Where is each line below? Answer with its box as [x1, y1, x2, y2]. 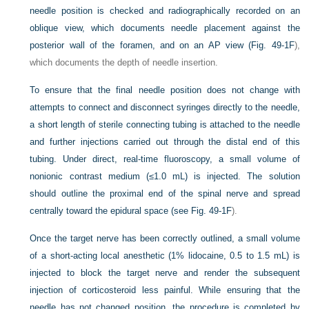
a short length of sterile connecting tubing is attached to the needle [30, 119, 300, 130]
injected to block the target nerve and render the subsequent [30, 268, 300, 279]
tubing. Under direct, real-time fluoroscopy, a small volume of [30, 154, 300, 165]
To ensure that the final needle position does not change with [30, 85, 300, 96]
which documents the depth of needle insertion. [30, 57, 219, 68]
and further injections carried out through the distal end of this [30, 137, 300, 148]
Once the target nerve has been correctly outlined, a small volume [30, 233, 300, 244]
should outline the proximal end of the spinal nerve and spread [30, 188, 300, 199]
